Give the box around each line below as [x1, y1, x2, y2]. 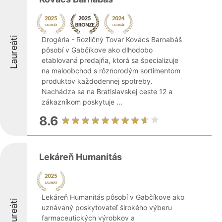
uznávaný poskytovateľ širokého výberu [42, 203, 172, 212]
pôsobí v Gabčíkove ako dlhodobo [42, 46, 153, 54]
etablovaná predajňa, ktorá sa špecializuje [42, 56, 178, 64]
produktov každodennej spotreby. [42, 77, 153, 85]
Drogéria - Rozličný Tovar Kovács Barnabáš [42, 35, 182, 44]
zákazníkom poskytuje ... [42, 98, 122, 106]
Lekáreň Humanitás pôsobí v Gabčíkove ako [42, 193, 184, 201]
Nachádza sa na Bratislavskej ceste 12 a [42, 87, 172, 96]
